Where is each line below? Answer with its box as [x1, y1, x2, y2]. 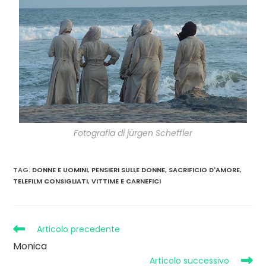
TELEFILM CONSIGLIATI [13, 176, 88, 186]
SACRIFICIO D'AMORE [169, 165, 240, 175]
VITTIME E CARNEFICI [91, 176, 161, 186]
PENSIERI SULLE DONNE [91, 165, 166, 175]
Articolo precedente [37, 223, 121, 236]
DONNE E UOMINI [32, 165, 88, 175]
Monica [13, 239, 47, 254]
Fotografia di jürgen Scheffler [74, 127, 192, 140]
